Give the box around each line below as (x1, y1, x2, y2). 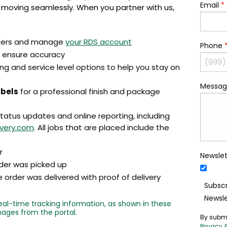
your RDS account (65, 36, 132, 47)
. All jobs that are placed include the (33, 122, 169, 133)
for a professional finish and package (18, 86, 160, 97)
